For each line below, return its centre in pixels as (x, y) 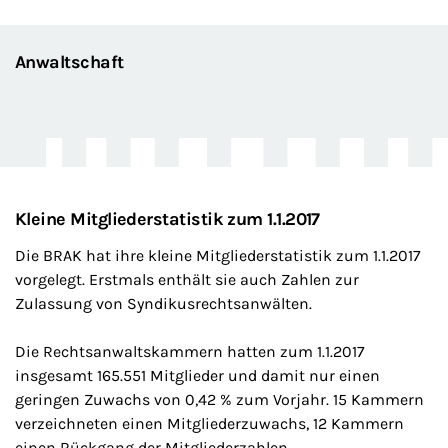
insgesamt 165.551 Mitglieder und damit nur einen (197, 375)
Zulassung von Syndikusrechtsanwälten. (165, 303)
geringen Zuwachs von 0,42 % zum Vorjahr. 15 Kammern (219, 399)
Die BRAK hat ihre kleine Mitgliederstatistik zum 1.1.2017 (218, 255)
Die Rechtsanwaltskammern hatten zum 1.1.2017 (190, 351)
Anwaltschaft (69, 62)
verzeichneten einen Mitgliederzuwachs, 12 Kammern (209, 423)
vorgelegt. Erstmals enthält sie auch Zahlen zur (187, 279)
